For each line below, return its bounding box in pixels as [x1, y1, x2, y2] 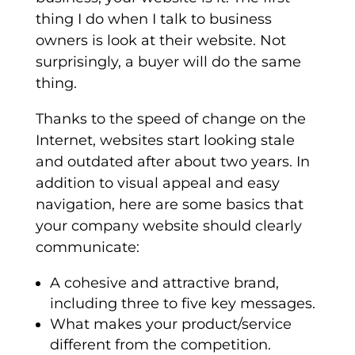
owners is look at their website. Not [35, 32, 286, 50]
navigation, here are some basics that [35, 196, 303, 214]
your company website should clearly [35, 217, 302, 235]
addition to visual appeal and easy [35, 174, 280, 193]
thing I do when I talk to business [35, 10, 272, 29]
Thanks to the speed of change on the [35, 110, 306, 128]
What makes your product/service [49, 315, 292, 334]
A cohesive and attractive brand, [49, 274, 279, 292]
